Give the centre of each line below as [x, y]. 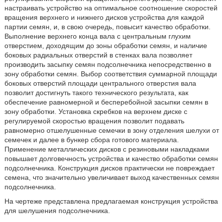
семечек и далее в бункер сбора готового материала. [91, 140]
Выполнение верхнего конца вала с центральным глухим [97, 36]
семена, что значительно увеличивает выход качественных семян [111, 177]
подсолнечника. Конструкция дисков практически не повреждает [109, 168]
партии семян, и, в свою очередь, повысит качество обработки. [107, 27]
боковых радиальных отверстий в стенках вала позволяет [98, 55]
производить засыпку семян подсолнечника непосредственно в [108, 64]
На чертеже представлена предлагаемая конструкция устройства [111, 201]
